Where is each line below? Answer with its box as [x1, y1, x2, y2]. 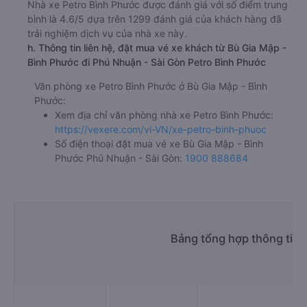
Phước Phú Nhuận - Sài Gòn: [55, 152, 185, 164]
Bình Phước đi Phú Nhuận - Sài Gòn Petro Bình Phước [27, 56, 266, 68]
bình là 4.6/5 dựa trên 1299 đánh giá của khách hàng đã [27, 13, 282, 25]
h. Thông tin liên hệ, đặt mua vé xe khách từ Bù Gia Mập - [27, 42, 286, 53]
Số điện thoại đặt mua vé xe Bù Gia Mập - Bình [55, 138, 263, 149]
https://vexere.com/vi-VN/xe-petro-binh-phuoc [55, 123, 267, 135]
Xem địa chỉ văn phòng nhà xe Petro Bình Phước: [55, 109, 273, 121]
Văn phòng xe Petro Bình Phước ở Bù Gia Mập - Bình [34, 80, 267, 92]
